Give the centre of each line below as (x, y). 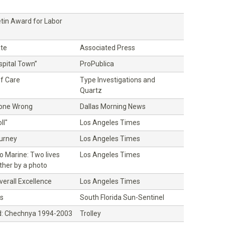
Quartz (91, 90)
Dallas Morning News (113, 106)
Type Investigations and (118, 80)
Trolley (90, 213)
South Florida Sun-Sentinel (122, 197)
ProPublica (97, 64)
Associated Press (107, 47)
